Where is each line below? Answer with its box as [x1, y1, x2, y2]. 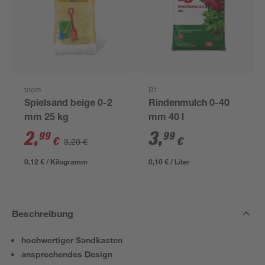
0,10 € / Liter [148, 157, 190, 166]
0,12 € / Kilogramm [24, 157, 88, 166]
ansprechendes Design [21, 249, 113, 259]
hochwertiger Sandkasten [21, 235, 123, 245]
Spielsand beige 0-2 [24, 99, 113, 109]
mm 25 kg [24, 114, 69, 123]
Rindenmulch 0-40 [148, 99, 230, 109]
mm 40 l [148, 114, 185, 123]
